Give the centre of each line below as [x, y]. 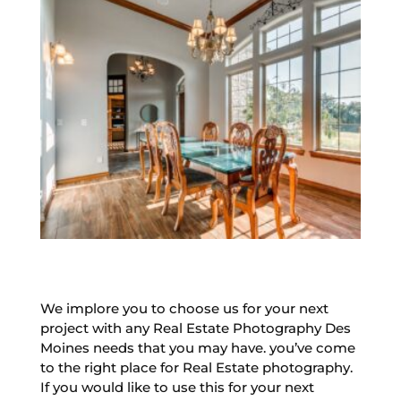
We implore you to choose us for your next [184, 308]
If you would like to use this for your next [177, 387]
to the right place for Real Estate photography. [196, 367]
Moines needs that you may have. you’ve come [197, 347]
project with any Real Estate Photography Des [195, 328]
